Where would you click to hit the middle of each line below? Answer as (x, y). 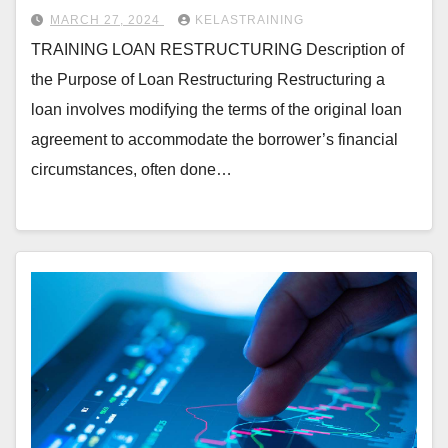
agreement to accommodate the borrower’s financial (214, 139)
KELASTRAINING (249, 19)
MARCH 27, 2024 (107, 19)
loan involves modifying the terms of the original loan (216, 109)
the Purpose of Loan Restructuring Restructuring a (208, 79)
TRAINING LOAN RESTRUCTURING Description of (217, 49)
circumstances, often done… (131, 169)
